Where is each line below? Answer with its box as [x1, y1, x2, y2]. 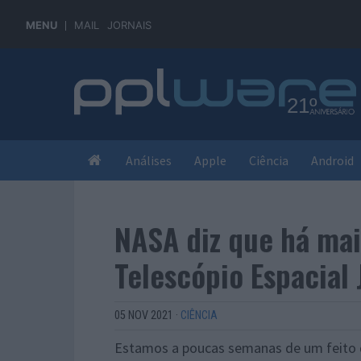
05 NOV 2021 [114, 309, 173, 322]
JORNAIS [107, 19, 151, 31]
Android [311, 152, 354, 168]
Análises [126, 152, 172, 168]
